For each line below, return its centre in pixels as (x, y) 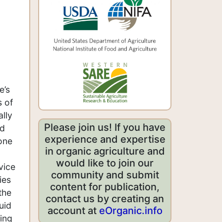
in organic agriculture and (105, 151)
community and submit (105, 175)
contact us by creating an (105, 199)
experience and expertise (105, 139)
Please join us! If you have (105, 128)
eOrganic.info (131, 211)
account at (73, 211)
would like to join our (105, 163)
